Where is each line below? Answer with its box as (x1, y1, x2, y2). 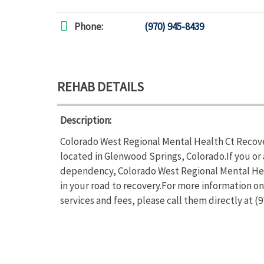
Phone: (74, 20, 103, 33)
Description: (60, 114, 111, 127)
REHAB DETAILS (57, 78, 144, 95)
